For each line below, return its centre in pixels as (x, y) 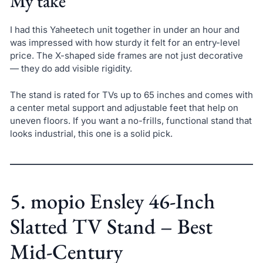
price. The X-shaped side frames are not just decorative (126, 56)
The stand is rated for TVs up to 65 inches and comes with (131, 95)
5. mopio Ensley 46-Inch (112, 201)
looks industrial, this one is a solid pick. (91, 133)
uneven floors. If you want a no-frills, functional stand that (131, 120)
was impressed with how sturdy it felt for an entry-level (125, 43)
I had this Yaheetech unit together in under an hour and (124, 30)
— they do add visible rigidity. (71, 69)
